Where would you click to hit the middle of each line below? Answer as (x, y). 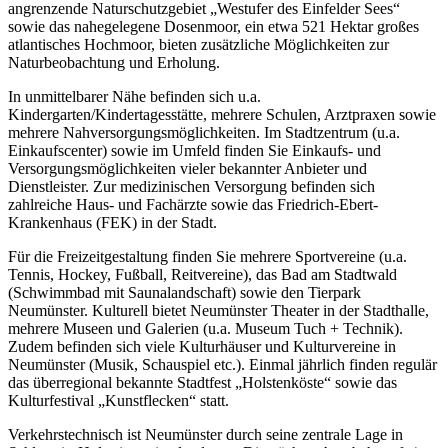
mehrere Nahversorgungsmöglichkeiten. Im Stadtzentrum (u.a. (204, 133)
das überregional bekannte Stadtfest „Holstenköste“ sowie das (202, 383)
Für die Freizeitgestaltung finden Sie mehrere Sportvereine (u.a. (207, 257)
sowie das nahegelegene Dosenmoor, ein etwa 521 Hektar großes (213, 27)
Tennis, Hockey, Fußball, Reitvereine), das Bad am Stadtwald (202, 275)
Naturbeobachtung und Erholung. (114, 63)
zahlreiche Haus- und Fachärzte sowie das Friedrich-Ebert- (193, 205)
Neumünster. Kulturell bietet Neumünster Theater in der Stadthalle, (218, 311)
